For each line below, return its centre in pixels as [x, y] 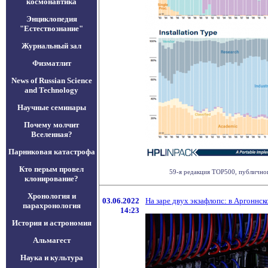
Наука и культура [51, 258]
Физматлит [51, 63]
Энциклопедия [51, 19]
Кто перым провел [51, 169]
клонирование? [51, 179]
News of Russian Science [51, 80]
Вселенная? [51, 134]
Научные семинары [51, 107]
